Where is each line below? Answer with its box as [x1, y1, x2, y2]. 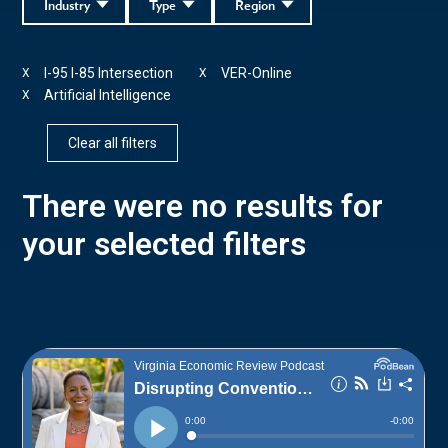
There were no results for [22, 186, 384, 225]
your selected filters [22, 224, 307, 263]
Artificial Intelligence [44, 86, 172, 103]
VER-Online [221, 64, 293, 81]
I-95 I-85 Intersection [44, 64, 174, 81]
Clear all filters [68, 134, 158, 151]
